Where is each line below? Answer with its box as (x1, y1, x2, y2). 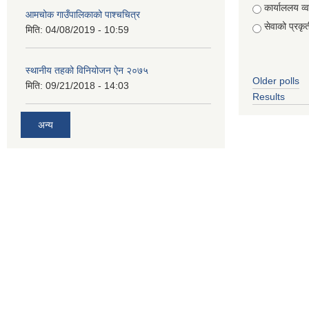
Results (252, 91, 285, 102)
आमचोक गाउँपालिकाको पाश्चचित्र (26, 9, 140, 20)
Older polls (252, 75, 299, 86)
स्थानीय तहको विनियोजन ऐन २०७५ (26, 65, 148, 76)
